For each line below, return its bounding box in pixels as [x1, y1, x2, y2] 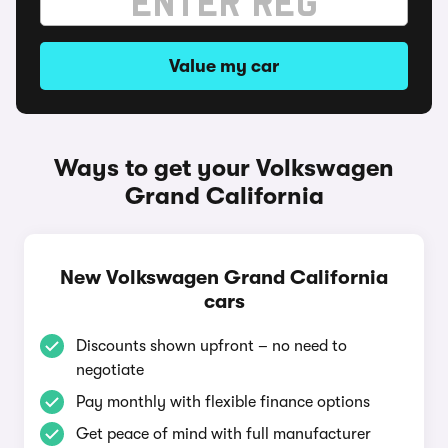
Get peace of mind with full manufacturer [76, 425, 371, 443]
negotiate [76, 361, 144, 379]
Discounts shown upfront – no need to [76, 337, 347, 355]
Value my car [169, 56, 279, 76]
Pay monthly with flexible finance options [76, 393, 370, 411]
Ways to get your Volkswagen [54, 154, 394, 182]
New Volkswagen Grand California [60, 266, 388, 289]
